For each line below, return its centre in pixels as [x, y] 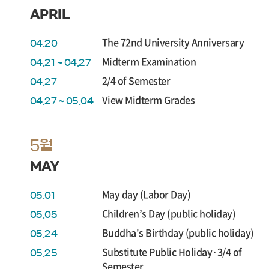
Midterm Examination [149, 61]
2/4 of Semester [136, 80]
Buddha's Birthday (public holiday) [178, 232]
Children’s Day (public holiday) [169, 213]
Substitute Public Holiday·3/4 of [172, 252]
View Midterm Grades [149, 100]
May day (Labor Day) [147, 194]
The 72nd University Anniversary [173, 42]
